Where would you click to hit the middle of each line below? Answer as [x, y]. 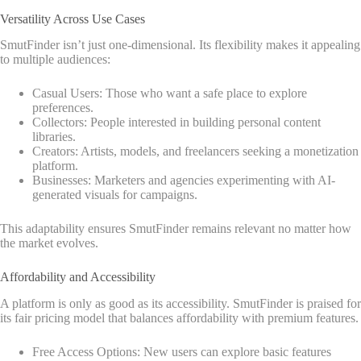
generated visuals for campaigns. [115, 195]
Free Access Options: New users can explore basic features [182, 352]
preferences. [63, 108]
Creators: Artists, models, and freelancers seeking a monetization [195, 151]
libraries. [54, 137]
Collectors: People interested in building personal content [176, 122]
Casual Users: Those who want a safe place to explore [170, 93]
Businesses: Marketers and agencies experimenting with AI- [184, 180]
